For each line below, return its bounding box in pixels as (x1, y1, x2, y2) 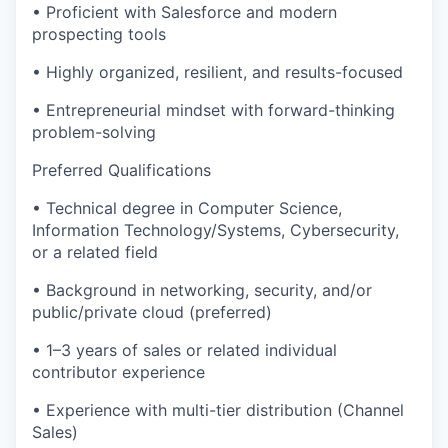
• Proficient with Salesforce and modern (32, 2, 337, 22)
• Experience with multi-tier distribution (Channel (32, 400, 404, 420)
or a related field (32, 242, 158, 262)
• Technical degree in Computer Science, (32, 198, 342, 218)
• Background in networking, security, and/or (32, 280, 372, 300)
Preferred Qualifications (32, 160, 211, 180)
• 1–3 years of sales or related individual (32, 340, 337, 360)
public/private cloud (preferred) (32, 302, 272, 322)
